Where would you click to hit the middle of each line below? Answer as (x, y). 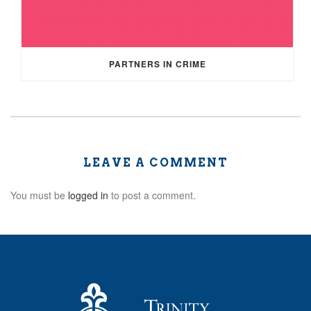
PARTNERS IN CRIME (157, 64)
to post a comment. (152, 195)
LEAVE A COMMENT (155, 163)
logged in (88, 195)
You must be (39, 195)
